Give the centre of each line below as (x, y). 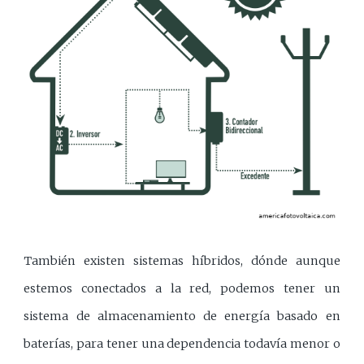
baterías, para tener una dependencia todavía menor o (182, 343)
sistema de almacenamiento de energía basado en (182, 316)
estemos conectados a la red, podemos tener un (182, 288)
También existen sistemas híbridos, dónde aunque (182, 260)
